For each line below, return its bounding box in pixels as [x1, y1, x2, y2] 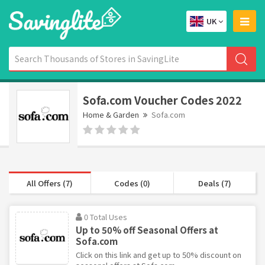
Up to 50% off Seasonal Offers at [76, 223, 218, 236]
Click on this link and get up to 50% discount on [76, 248, 241, 260]
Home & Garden [83, 108, 139, 120]
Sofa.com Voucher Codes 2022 [83, 92, 242, 108]
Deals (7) [198, 177, 231, 189]
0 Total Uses [84, 211, 127, 222]
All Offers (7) [27, 177, 73, 189]
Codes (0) [114, 177, 150, 189]
